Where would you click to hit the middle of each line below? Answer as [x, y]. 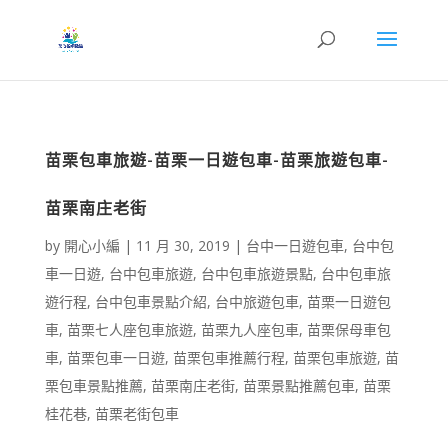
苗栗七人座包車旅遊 [129, 329]
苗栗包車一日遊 [115, 357]
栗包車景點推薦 [93, 385]
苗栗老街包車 [136, 413]
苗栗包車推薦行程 [228, 357]
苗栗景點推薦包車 [298, 385]
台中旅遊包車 [256, 301]
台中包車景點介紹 [150, 301]
